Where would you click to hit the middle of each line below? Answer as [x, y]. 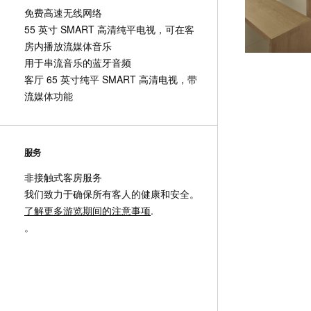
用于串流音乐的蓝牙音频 [78, 62]
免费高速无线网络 [63, 12]
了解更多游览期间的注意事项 [87, 210]
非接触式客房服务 [63, 177]
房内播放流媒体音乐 [68, 46]
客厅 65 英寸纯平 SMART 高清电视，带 [111, 79]
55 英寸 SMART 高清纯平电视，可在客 [109, 29]
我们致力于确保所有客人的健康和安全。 [112, 194]
